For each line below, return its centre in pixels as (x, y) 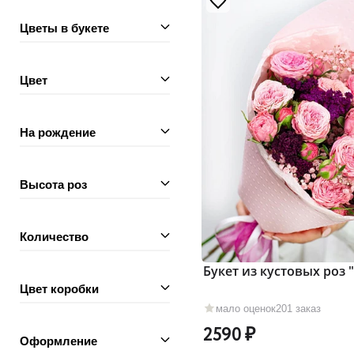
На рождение (58, 132)
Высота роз (53, 185)
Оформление (58, 341)
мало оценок (246, 308)
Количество (54, 237)
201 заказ (298, 308)
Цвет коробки (59, 289)
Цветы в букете (64, 28)
